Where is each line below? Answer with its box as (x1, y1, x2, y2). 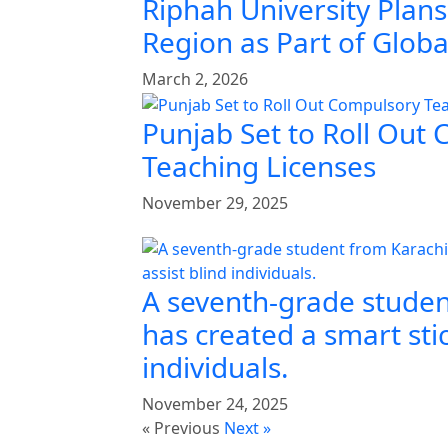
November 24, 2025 (142, 393, 288, 416)
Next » (224, 417, 271, 440)
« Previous (142, 417, 220, 440)
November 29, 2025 (142, 191, 288, 214)
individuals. (142, 348, 289, 387)
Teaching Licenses (142, 146, 376, 185)
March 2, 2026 (142, 68, 248, 91)
